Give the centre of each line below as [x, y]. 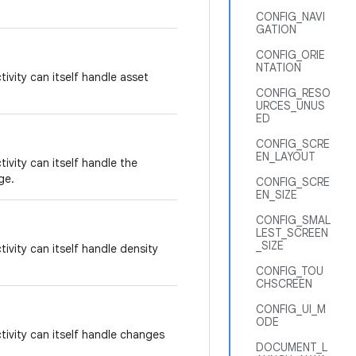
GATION [276, 29]
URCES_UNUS [290, 106]
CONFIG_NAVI [290, 17]
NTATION [279, 68]
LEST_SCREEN [292, 233]
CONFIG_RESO [293, 93]
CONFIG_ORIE [290, 55]
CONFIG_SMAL [293, 220]
